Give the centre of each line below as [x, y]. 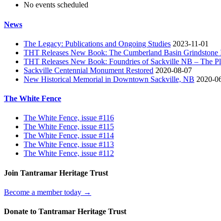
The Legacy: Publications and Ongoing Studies [97, 43]
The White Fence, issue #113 [69, 145]
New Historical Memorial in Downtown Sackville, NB [109, 79]
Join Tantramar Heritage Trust [56, 173]
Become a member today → [48, 192]
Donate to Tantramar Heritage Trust [65, 212]
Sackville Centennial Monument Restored [89, 70]
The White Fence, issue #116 [69, 118]
